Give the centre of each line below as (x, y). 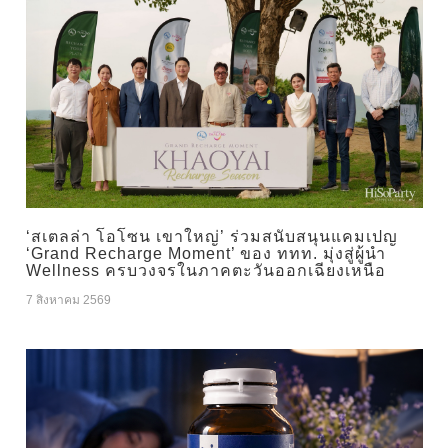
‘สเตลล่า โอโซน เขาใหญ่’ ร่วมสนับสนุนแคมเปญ (211, 237)
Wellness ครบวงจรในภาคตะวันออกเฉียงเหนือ (205, 271)
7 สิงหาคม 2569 (68, 300)
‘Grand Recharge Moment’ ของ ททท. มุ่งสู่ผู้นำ (205, 254)
